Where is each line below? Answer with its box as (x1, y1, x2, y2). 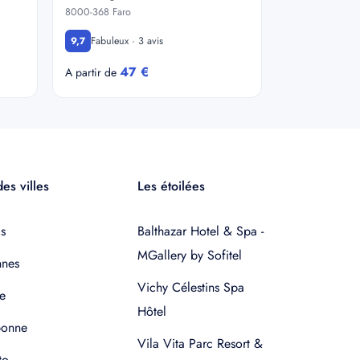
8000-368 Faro (64, 5, 131, 19)
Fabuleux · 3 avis (90, 33, 163, 48)
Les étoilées (137, 177, 205, 195)
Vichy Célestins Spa (137, 278, 244, 297)
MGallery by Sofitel (137, 246, 242, 264)
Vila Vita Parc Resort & (137, 334, 263, 353)
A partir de (64, 64, 120, 80)
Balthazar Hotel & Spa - (137, 222, 264, 240)
